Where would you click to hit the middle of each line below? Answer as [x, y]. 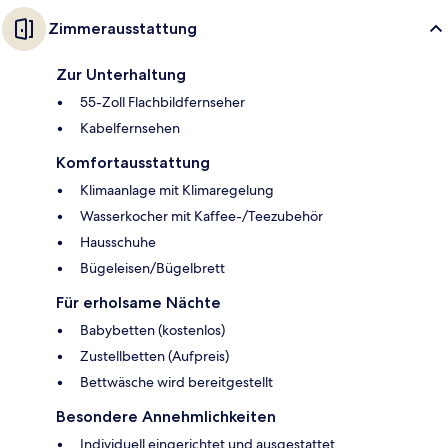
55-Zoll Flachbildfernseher [162, 102]
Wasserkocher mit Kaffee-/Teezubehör [201, 216]
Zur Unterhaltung [121, 75]
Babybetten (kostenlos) [152, 330]
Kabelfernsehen [130, 128]
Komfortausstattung [133, 163]
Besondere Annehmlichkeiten [166, 417]
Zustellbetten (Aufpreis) [154, 356]
